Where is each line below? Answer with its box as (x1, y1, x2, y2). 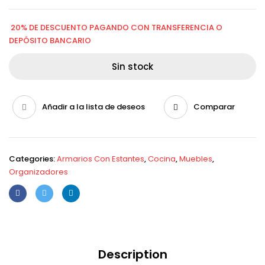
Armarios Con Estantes (57, 153, 144, 164)
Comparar (193, 101, 235, 112)
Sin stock (112, 60, 153, 73)
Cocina (148, 153, 176, 164)
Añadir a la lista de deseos (42, 101, 145, 112)
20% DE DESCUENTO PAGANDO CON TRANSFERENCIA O (11, 22, 222, 33)
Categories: (9, 153, 57, 164)
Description (98, 246, 167, 263)
